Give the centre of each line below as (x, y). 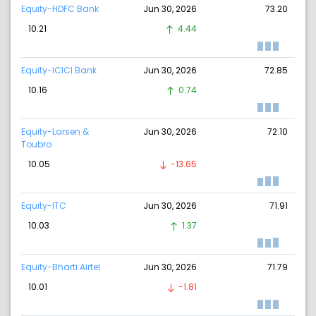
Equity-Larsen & (55, 132)
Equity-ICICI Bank (59, 71)
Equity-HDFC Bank (60, 9)
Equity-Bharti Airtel (61, 267)
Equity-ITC (44, 206)
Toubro (36, 145)
